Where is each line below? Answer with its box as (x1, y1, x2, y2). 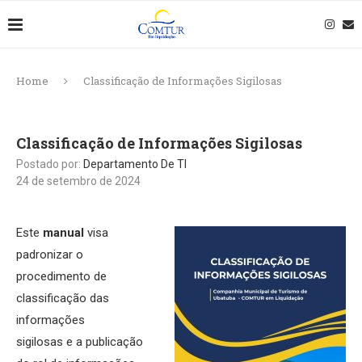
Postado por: (16, 158, 83, 170)
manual (43, 225, 84, 240)
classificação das (16, 291, 109, 305)
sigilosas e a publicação (16, 335, 143, 349)
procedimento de (16, 269, 107, 284)
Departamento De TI (83, 158, 187, 170)
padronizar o (16, 247, 83, 262)
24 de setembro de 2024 (16, 175, 141, 187)
